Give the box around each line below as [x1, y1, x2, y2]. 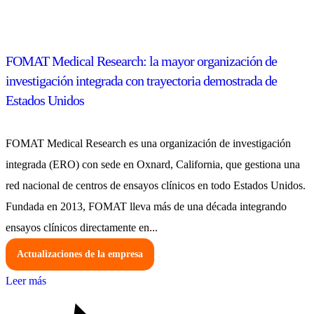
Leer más [6, 275, 46, 287]
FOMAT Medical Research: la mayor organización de [6, 53, 277, 69]
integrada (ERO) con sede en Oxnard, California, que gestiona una [6, 158, 300, 171]
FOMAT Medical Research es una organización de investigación [6, 137, 291, 150]
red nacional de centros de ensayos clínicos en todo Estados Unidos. [6, 179, 306, 192]
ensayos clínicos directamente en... [6, 221, 158, 234]
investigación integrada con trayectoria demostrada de [6, 72, 277, 88]
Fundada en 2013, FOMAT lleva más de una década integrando [6, 200, 287, 213]
